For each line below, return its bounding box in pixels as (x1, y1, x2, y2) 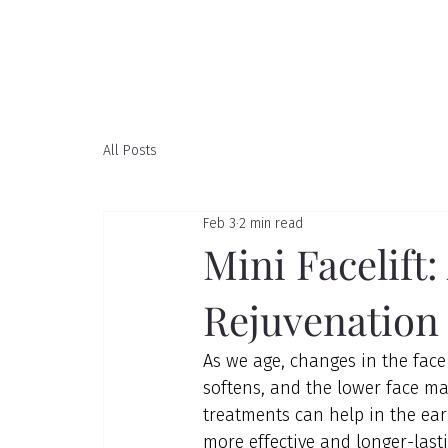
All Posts (102, 142, 157, 160)
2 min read (238, 215, 303, 233)
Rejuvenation (202, 292, 439, 346)
